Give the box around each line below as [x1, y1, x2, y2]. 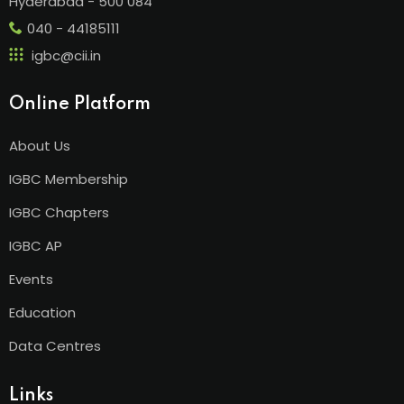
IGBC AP [9, 235, 62, 255]
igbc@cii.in [32, 45, 101, 65]
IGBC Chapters [9, 202, 109, 222]
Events [9, 269, 53, 289]
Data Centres [9, 335, 101, 355]
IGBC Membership [9, 169, 128, 188]
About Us [9, 135, 70, 155]
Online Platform [9, 95, 151, 114]
